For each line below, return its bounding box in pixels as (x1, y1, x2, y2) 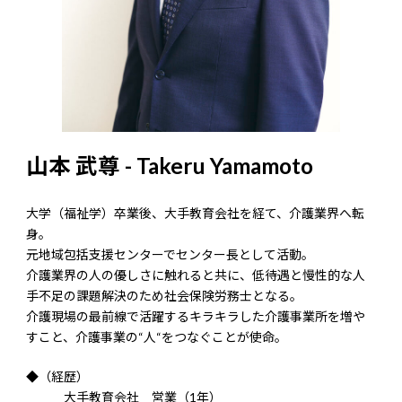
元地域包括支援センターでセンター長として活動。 (26, 247, 314, 263)
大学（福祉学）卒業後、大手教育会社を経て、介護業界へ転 (26, 205, 364, 222)
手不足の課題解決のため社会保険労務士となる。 (26, 288, 302, 304)
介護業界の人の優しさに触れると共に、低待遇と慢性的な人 (26, 267, 365, 284)
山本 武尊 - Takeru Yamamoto (26, 152, 313, 179)
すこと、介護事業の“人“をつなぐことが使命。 (26, 329, 287, 345)
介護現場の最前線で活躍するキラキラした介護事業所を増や (26, 309, 365, 325)
